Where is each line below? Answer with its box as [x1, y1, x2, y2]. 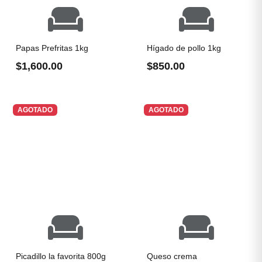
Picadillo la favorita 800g [16, 251, 106, 261]
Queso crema [147, 251, 197, 261]
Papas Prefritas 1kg [16, 43, 88, 53]
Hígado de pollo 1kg [147, 43, 221, 53]
